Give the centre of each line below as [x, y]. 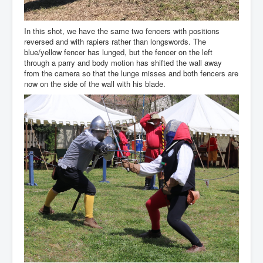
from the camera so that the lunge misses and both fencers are [131, 73]
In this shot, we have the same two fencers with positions [122, 31]
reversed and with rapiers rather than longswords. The [115, 42]
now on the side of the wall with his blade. [95, 84]
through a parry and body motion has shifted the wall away [123, 63]
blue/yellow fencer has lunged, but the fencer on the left [118, 52]
